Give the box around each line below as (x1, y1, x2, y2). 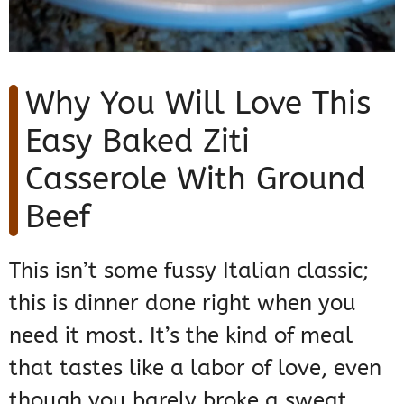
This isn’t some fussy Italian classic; (9, 258, 369, 284)
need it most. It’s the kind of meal (9, 323, 353, 349)
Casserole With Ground (25, 161, 365, 198)
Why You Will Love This (25, 85, 371, 123)
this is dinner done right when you (9, 290, 356, 317)
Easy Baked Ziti (25, 123, 250, 161)
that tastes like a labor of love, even (9, 355, 381, 381)
